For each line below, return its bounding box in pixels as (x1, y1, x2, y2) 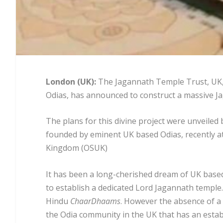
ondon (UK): (50, 76, 96, 87)
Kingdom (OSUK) (46, 142, 108, 154)
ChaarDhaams (70, 195, 120, 207)
